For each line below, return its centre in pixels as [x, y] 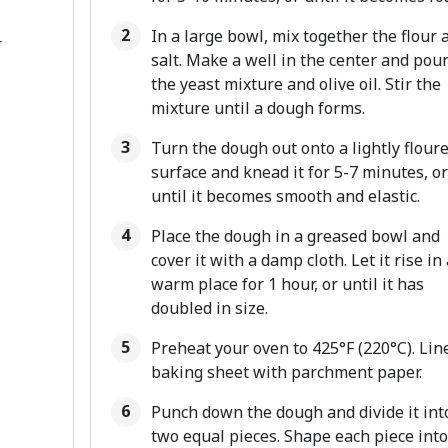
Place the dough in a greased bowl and [295, 236]
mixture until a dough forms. [257, 108]
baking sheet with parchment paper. [286, 372]
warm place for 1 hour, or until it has [287, 284]
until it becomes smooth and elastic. [285, 196]
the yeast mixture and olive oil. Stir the [295, 84]
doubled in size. [209, 308]
